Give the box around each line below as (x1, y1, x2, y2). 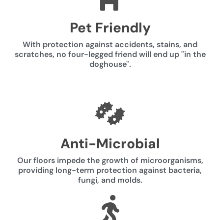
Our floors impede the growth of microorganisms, (17, 155, 203, 165)
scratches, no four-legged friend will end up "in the (14, 49, 206, 59)
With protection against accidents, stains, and (23, 39, 197, 50)
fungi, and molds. (78, 174, 142, 185)
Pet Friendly (69, 18, 151, 37)
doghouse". (89, 58, 131, 69)
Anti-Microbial (60, 134, 160, 153)
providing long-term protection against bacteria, (18, 165, 202, 175)
